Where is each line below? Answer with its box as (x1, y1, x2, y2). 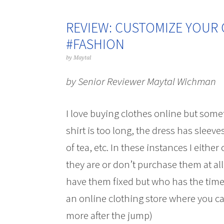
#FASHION (66, 35, 124, 53)
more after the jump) (66, 208, 152, 222)
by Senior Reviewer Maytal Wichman (66, 74, 216, 88)
